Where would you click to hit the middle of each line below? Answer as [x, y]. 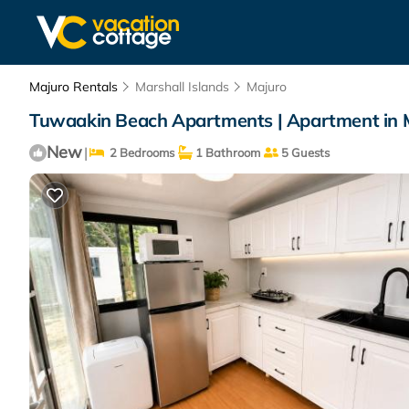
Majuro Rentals [75, 87]
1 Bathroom [226, 152]
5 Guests [304, 152]
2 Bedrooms [139, 152]
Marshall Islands [182, 87]
